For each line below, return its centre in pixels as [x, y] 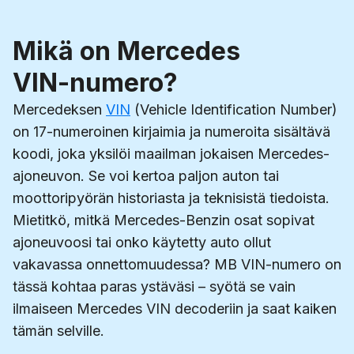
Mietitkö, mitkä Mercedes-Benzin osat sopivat [164, 220]
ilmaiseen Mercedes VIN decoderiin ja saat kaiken [175, 308]
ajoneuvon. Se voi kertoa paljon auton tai [146, 175]
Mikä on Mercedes [126, 51]
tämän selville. [58, 330]
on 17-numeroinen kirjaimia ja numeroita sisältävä [171, 131]
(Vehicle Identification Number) [234, 109]
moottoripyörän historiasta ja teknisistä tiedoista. [171, 198]
